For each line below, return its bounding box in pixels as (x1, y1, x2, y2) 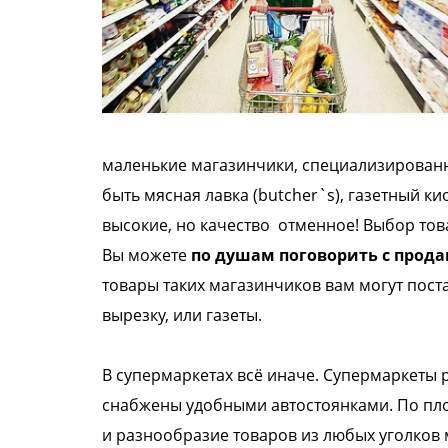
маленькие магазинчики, (102, 154, 302, 176)
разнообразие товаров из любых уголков (116, 424, 444, 446)
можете (128, 244, 191, 266)
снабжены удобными (102, 394, 271, 416)
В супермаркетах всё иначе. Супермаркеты (102, 364, 441, 386)
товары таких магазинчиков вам (102, 274, 359, 296)
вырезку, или (102, 304, 206, 326)
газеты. (206, 304, 266, 326)
